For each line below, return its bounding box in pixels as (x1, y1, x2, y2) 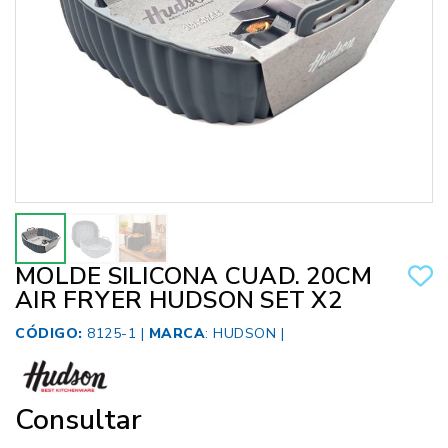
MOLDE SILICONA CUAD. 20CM (15, 260, 373, 293)
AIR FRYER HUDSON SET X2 (15, 284, 342, 317)
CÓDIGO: (15, 324, 83, 344)
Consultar (15, 401, 142, 440)
